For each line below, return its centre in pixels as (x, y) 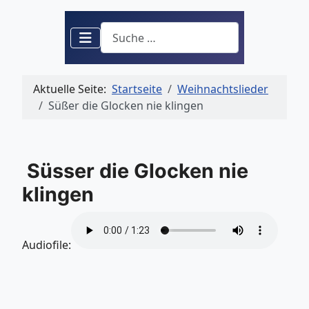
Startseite (137, 89)
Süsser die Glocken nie (135, 171)
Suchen (119, 30)
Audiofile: (47, 245)
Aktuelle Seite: (72, 89)
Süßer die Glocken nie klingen (126, 106)
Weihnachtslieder (223, 89)
